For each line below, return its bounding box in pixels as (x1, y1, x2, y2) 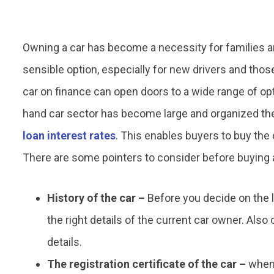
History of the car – (47, 191, 145, 205)
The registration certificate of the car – (47, 257, 246, 271)
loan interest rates (23, 129, 116, 143)
